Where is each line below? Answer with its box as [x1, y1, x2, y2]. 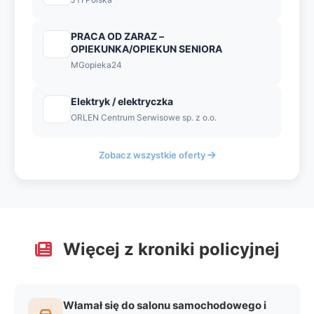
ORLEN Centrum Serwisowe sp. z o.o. [71, 112, 217, 123]
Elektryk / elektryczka [71, 95, 173, 107]
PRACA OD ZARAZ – [71, 30, 164, 42]
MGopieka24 [71, 60, 122, 70]
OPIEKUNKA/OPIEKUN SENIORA [71, 43, 222, 55]
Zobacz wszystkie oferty [99, 149, 207, 161]
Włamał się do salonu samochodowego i [63, 299, 266, 312]
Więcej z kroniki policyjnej [58, 239, 280, 259]
